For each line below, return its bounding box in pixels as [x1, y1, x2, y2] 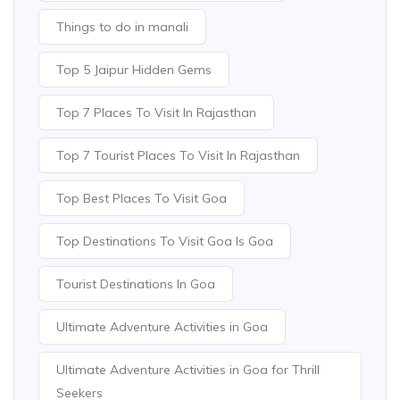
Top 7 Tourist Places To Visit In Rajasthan [56, 146, 300, 163]
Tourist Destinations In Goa [56, 275, 215, 292]
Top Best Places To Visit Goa [56, 189, 227, 206]
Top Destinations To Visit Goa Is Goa [56, 232, 273, 249]
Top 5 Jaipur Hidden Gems [56, 61, 212, 78]
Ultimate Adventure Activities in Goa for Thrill [56, 361, 320, 378]
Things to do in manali [56, 18, 188, 35]
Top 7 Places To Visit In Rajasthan [56, 104, 256, 121]
